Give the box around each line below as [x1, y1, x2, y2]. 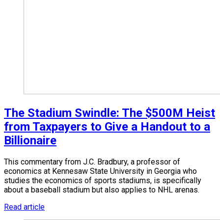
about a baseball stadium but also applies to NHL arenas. [4, 185, 199, 194]
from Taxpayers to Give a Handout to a [4, 119, 210, 134]
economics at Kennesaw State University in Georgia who [4, 166, 197, 176]
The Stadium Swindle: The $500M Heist [4, 106, 215, 120]
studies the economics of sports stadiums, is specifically [4, 175, 201, 185]
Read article [4, 202, 45, 212]
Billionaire [4, 133, 56, 147]
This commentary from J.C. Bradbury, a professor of [4, 157, 180, 166]
